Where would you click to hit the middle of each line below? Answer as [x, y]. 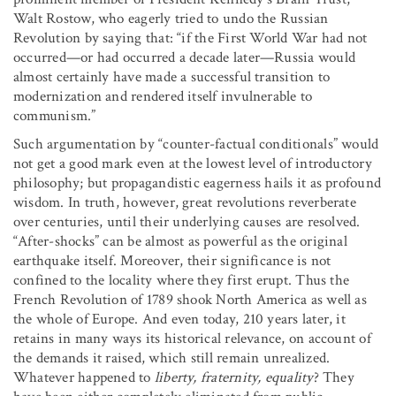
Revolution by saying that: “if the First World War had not [190, 38]
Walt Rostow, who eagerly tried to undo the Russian [171, 18]
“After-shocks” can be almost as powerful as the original [180, 241]
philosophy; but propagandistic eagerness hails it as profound [198, 183]
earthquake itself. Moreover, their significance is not [172, 260]
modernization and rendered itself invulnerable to [163, 96]
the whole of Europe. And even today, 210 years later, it [179, 319]
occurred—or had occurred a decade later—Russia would [184, 57]
